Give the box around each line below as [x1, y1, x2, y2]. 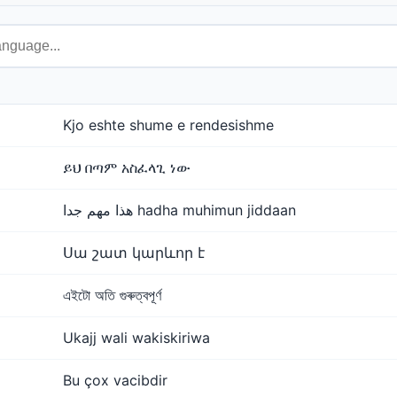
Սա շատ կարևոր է [63, 244, 205, 261]
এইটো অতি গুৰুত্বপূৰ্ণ [63, 286, 161, 304]
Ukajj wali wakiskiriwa [63, 329, 210, 346]
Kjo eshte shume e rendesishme [63, 116, 274, 134]
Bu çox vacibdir [63, 371, 167, 389]
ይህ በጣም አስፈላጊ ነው [63, 159, 191, 176]
